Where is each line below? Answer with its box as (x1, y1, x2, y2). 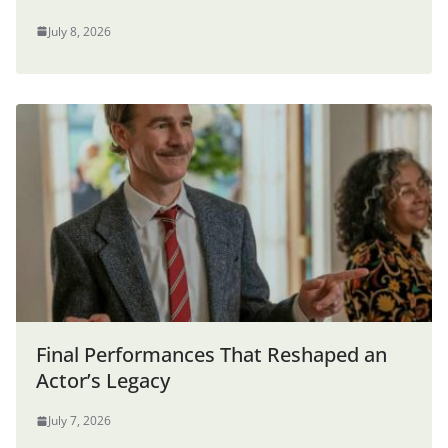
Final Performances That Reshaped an (36, 341, 387, 369)
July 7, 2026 (48, 412, 111, 430)
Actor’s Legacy (36, 367, 170, 395)
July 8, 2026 (48, 22, 111, 40)
